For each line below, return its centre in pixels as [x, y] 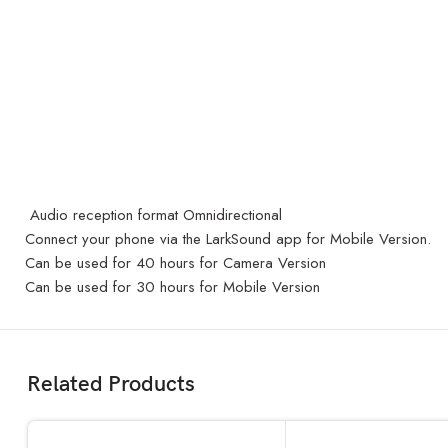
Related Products [111, 384]
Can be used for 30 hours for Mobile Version [172, 287]
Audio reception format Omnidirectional [153, 215]
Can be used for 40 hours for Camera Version [175, 263]
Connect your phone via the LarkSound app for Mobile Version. [228, 239]
